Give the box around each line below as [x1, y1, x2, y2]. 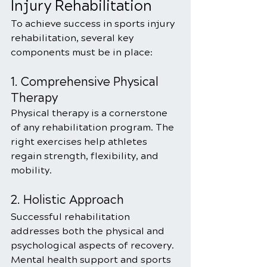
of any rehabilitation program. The [11, 122, 176, 133]
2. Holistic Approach [11, 193, 124, 207]
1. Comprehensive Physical [11, 74, 162, 89]
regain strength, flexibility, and [11, 150, 161, 162]
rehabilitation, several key [11, 32, 136, 44]
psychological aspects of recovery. [11, 240, 176, 251]
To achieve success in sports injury [11, 18, 177, 29]
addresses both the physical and [11, 225, 167, 237]
